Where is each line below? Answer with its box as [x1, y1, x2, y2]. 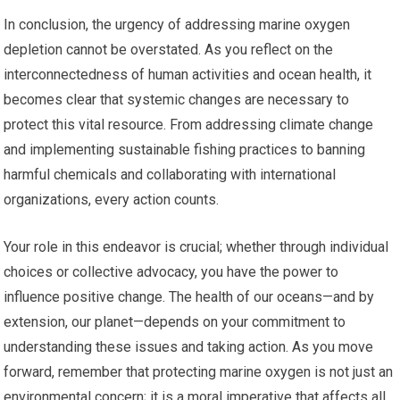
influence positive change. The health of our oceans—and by [4, 288, 375, 306]
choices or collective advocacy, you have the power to [4, 263, 339, 281]
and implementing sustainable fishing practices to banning [4, 141, 366, 159]
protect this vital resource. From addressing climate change [4, 116, 374, 134]
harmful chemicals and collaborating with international [4, 166, 337, 184]
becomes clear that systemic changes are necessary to [4, 91, 350, 109]
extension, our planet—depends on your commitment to [4, 313, 346, 331]
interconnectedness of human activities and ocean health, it [4, 66, 372, 84]
